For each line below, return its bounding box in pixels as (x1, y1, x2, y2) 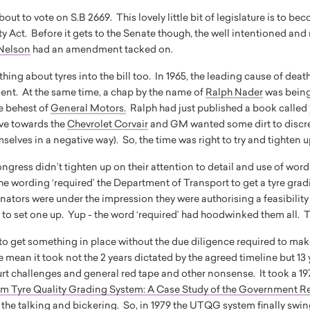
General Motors (51, 101, 125, 114)
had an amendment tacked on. (30, 42, 174, 55)
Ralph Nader (206, 85, 264, 98)
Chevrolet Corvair (67, 117, 149, 130)
